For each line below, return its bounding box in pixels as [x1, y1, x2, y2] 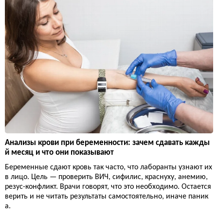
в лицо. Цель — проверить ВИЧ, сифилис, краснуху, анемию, [5, 173, 208, 182]
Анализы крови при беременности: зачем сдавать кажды [5, 139, 210, 147]
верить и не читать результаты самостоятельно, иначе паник [5, 193, 208, 201]
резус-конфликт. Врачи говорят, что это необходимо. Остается [5, 183, 211, 191]
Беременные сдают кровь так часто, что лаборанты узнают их [5, 163, 212, 172]
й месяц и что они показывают [5, 148, 114, 157]
